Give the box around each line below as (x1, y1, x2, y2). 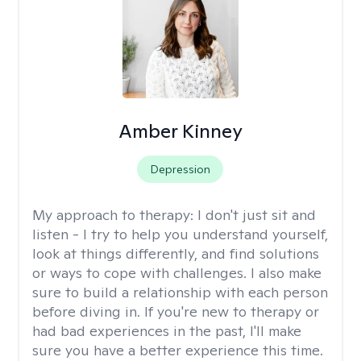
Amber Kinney (118, 118, 243, 143)
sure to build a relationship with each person (32, 283, 328, 301)
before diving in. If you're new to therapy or (32, 302, 319, 321)
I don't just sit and (197, 205, 316, 224)
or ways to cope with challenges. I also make (32, 263, 322, 282)
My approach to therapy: (32, 205, 197, 224)
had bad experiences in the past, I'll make (32, 322, 301, 340)
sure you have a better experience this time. (32, 341, 323, 359)
